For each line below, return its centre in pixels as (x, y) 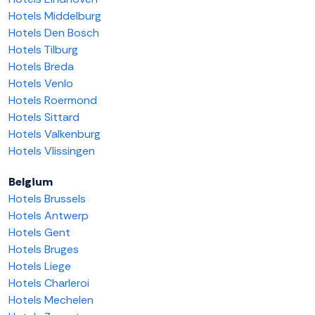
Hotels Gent (39, 233)
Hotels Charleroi (49, 283)
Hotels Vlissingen (52, 151)
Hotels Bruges (44, 250)
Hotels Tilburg (43, 50)
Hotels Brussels (47, 199)
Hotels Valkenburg (54, 134)
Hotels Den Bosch (54, 33)
